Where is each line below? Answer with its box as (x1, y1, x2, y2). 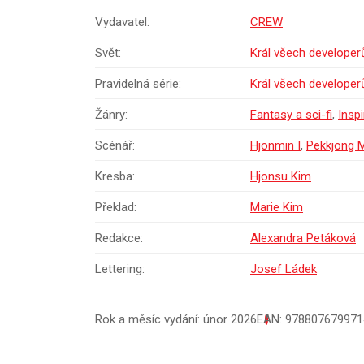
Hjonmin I (250, 138, 301, 154)
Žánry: (95, 107, 128, 123)
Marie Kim (250, 200, 303, 215)
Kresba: (95, 169, 135, 184)
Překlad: (95, 200, 136, 215)
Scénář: (95, 138, 135, 154)
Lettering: (95, 262, 145, 277)
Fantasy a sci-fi (250, 107, 332, 123)
